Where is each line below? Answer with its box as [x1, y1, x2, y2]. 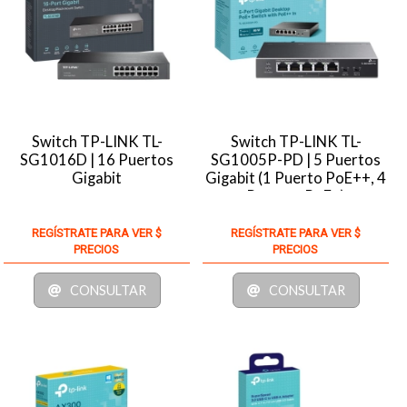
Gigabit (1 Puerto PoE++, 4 [205, 168, 387, 187]
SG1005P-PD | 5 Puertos [211, 150, 382, 169]
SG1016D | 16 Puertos [20, 150, 174, 169]
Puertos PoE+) [246, 186, 346, 205]
